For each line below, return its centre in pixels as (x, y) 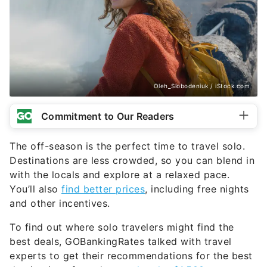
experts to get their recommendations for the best (131, 256)
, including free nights (197, 189)
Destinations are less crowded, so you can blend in (132, 161)
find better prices (103, 189)
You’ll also (35, 189)
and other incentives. (60, 204)
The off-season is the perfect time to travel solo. (127, 146)
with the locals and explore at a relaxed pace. (119, 175)
